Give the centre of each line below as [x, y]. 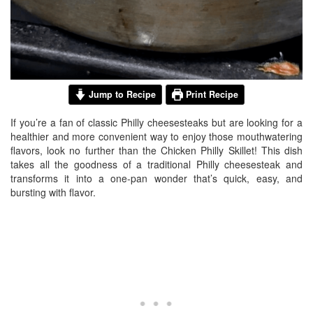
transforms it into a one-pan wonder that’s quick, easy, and [156, 178]
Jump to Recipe [121, 94]
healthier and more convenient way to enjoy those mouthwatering [156, 136]
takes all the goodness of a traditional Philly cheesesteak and [156, 164]
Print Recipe [211, 94]
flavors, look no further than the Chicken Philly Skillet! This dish [156, 150]
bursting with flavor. [53, 192]
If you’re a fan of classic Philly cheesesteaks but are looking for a [156, 122]
